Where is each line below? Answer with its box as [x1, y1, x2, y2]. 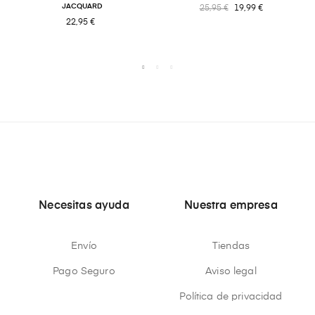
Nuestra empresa [184, 200, 278, 212]
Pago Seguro [53, 266, 115, 277]
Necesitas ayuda [39, 200, 129, 212]
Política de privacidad [179, 292, 283, 302]
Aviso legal [205, 266, 257, 277]
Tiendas [212, 241, 250, 252]
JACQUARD [62, 3, 103, 11]
